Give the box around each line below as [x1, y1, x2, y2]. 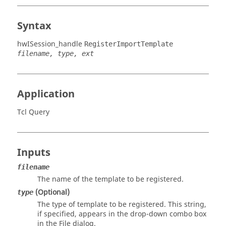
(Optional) [33, 187, 70, 198]
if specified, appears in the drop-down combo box [37, 209, 206, 219]
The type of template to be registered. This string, [37, 199, 206, 210]
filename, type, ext [17, 49, 94, 58]
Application [17, 87, 75, 101]
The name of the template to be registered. [37, 174, 184, 185]
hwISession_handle [17, 39, 82, 49]
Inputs [17, 145, 50, 160]
